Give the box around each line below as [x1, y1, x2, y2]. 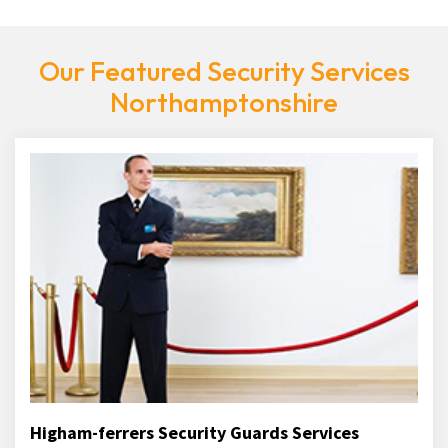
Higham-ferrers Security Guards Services [30, 421, 359, 444]
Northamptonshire [110, 85, 338, 119]
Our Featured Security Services [38, 54, 410, 88]
